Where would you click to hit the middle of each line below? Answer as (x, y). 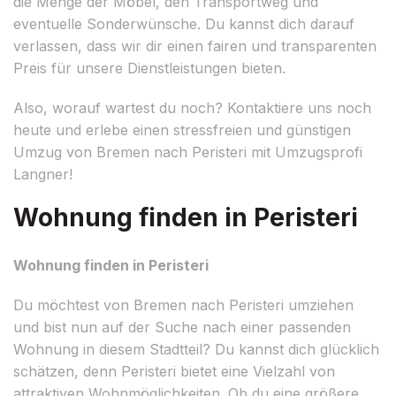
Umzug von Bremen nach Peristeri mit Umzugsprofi (188, 152)
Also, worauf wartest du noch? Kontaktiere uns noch (192, 107)
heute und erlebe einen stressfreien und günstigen (182, 129)
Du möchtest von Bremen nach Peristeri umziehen (183, 305)
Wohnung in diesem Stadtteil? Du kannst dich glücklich (196, 349)
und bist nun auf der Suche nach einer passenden (182, 327)
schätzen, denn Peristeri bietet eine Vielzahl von (174, 371)
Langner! (43, 174)
